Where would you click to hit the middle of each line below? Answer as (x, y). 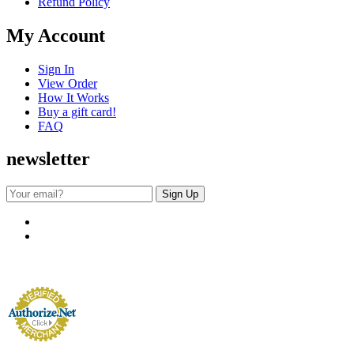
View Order (68, 83)
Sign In (56, 69)
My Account (56, 35)
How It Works (73, 97)
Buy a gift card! (77, 111)
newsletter (48, 159)
